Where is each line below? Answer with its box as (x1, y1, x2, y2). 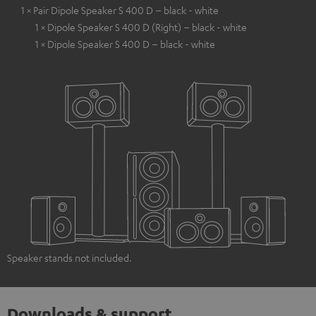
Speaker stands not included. (7, 250, 132, 264)
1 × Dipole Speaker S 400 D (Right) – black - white (35, 20, 247, 33)
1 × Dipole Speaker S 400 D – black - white (35, 37, 215, 50)
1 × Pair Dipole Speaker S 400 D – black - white (21, 3, 219, 16)
